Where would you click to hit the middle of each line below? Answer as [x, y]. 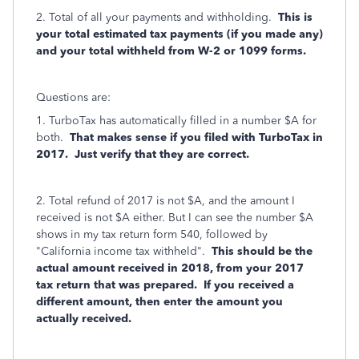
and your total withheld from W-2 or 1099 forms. [171, 51]
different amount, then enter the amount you [159, 302]
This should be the [260, 252]
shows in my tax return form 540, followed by [152, 235]
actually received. [84, 319]
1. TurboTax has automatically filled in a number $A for [176, 121]
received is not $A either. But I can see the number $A [175, 218]
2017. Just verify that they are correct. [143, 155]
